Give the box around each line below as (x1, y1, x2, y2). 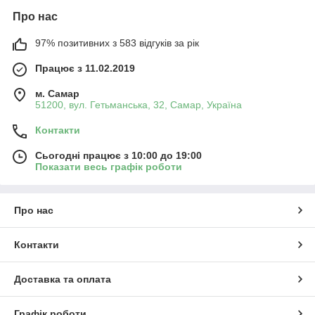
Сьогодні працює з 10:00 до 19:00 (35, 149, 202, 161)
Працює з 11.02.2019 (35, 62, 135, 74)
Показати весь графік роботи (35, 160, 182, 172)
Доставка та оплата (14, 273, 111, 285)
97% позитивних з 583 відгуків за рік (35, 37, 199, 49)
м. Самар (35, 87, 79, 99)
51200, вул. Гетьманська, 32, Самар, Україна (35, 98, 242, 110)
